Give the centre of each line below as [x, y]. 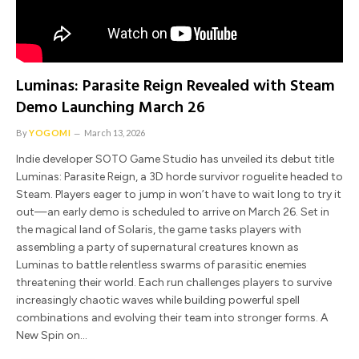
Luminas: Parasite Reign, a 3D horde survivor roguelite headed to [179, 176]
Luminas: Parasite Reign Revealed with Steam [175, 86]
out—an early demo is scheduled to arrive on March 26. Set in [173, 212]
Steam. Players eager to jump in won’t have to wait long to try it [179, 194]
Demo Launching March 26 [111, 108]
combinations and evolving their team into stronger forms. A [172, 317]
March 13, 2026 [115, 132]
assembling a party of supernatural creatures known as [157, 247]
